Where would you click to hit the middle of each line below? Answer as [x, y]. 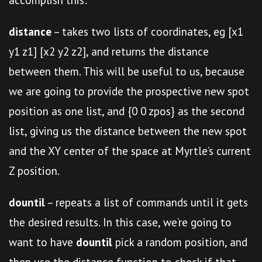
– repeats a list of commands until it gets [146, 202]
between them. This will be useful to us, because [127, 71]
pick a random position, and [180, 242]
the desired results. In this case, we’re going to [120, 222]
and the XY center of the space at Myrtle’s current [130, 151]
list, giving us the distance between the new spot [128, 131]
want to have [42, 242]
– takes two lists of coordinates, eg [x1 [147, 31]
